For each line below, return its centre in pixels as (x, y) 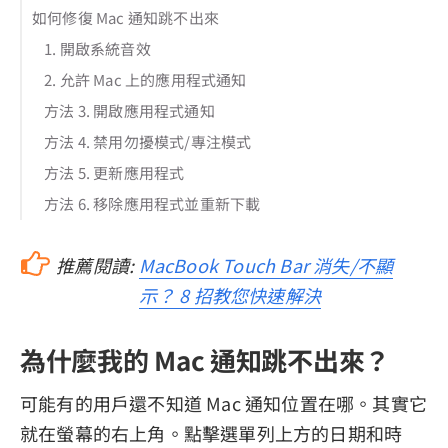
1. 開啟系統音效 (97, 48)
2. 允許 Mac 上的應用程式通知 (145, 79)
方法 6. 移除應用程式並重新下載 (152, 203)
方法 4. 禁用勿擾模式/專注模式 (148, 141)
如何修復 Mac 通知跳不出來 (125, 17)
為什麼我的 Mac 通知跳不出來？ (205, 360)
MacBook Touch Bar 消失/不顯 (266, 264)
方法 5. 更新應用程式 (114, 172)
